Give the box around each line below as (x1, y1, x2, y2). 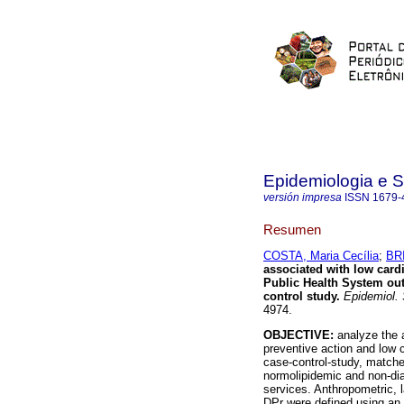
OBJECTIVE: (263, 328, 337, 343)
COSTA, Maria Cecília (263, 249, 379, 263)
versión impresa (263, 191, 342, 204)
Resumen (263, 221, 321, 237)
